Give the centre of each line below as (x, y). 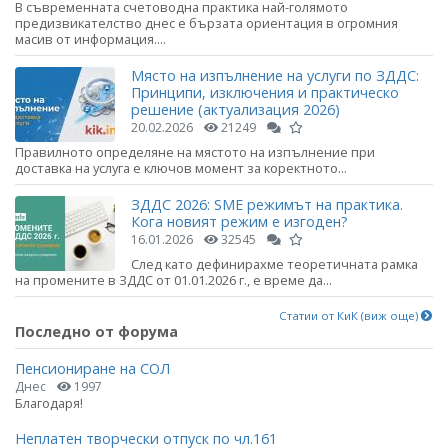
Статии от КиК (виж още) (350, 315)
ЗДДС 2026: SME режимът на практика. (267, 205)
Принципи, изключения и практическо (265, 93)
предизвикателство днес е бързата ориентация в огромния (206, 22)
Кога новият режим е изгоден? (239, 222)
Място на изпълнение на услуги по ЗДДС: (275, 76)
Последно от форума (96, 331)
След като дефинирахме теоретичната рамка (274, 264)
